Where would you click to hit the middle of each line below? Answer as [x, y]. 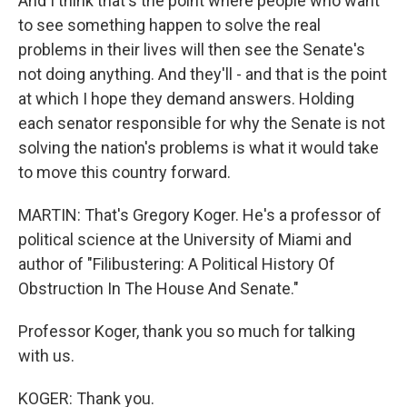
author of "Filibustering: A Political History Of [177, 264]
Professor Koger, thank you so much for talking [187, 331]
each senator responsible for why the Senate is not [202, 123]
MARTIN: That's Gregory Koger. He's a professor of [200, 215]
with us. [46, 356]
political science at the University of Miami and [185, 239]
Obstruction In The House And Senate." [159, 288]
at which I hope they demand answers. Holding [186, 99]
